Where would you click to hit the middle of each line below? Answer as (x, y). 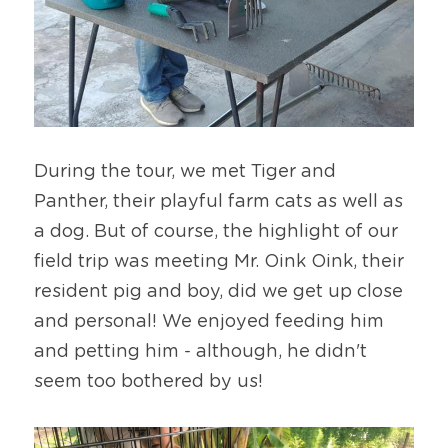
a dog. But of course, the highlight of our (216, 231)
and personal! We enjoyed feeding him (209, 321)
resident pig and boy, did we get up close (218, 291)
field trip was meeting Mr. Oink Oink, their (219, 261)
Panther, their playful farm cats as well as (218, 201)
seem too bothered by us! (148, 381)
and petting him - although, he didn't (200, 351)
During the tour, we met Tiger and (185, 171)
